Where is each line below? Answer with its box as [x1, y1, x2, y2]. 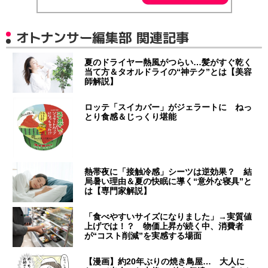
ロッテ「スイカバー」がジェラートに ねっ [84, 102, 252, 112]
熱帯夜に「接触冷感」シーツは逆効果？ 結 [84, 166, 252, 176]
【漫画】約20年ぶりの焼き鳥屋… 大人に [84, 256, 245, 266]
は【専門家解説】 [84, 185, 152, 196]
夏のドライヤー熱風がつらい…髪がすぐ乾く [84, 57, 252, 67]
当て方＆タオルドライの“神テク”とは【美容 [84, 66, 252, 77]
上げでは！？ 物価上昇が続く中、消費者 [84, 221, 244, 231]
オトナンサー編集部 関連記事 [16, 28, 189, 47]
